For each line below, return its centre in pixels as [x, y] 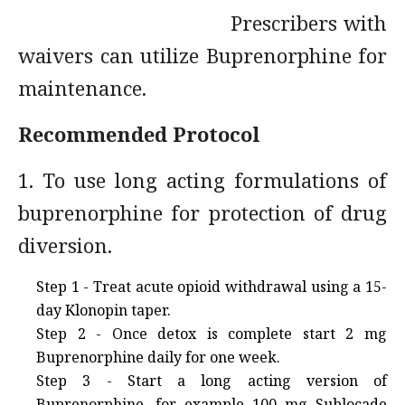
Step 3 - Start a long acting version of [212, 381]
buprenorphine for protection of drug [202, 212]
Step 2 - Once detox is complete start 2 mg [212, 334]
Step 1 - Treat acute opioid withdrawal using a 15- [212, 287]
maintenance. [82, 88]
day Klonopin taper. [104, 310]
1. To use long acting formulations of [202, 180]
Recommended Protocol [139, 134]
